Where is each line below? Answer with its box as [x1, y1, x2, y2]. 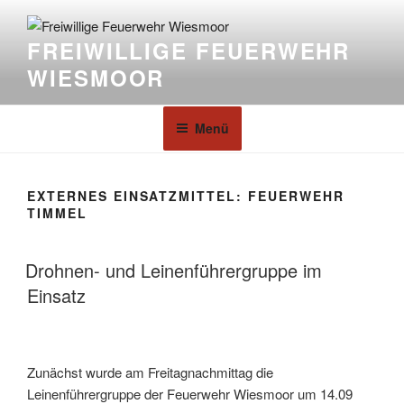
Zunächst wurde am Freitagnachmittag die [27, 363, 273, 382]
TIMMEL [27, 203, 87, 222]
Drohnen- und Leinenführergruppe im [25, 257, 322, 284]
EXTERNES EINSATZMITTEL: [27, 186, 249, 205]
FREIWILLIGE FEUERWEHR [27, 35, 351, 67]
